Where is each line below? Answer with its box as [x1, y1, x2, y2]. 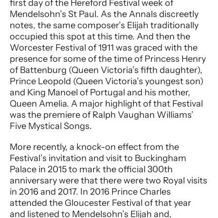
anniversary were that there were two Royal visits [10, 175, 207, 186]
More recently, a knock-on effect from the [10, 142, 179, 153]
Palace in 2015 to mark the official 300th [10, 164, 173, 175]
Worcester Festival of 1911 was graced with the [10, 42, 198, 54]
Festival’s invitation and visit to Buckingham [10, 153, 186, 164]
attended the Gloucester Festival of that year [10, 198, 191, 209]
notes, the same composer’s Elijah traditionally [10, 20, 199, 31]
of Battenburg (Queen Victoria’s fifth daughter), [10, 65, 202, 76]
